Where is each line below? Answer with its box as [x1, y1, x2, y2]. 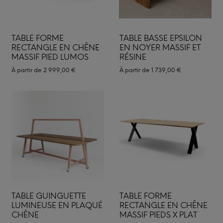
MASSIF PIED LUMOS [11, 52, 89, 62]
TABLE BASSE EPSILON [119, 33, 202, 43]
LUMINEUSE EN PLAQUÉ [11, 200, 103, 210]
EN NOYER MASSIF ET [119, 43, 201, 52]
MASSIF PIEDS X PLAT [119, 210, 197, 220]
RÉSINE [119, 52, 146, 62]
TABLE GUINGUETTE [11, 191, 86, 201]
